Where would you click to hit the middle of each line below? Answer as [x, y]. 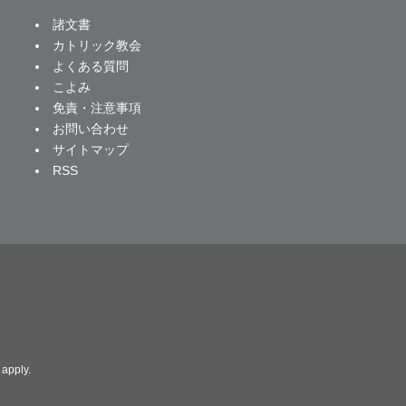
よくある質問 [90, 67]
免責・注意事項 [97, 108]
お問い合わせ [90, 129]
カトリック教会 [97, 46]
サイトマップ [90, 150]
